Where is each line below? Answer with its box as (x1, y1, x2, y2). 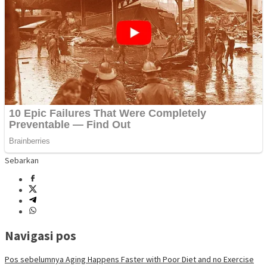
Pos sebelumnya (5, 254, 64, 265)
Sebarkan (5, 155, 39, 166)
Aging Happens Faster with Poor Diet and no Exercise (64, 254, 254, 265)
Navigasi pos (5, 227, 76, 244)
